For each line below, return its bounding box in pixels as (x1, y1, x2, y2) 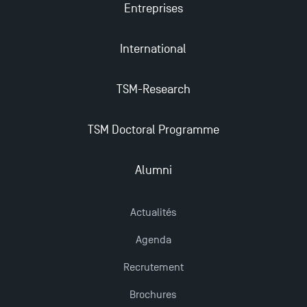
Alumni (134, 162, 172, 177)
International (120, 41, 187, 56)
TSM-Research (116, 82, 191, 97)
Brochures (130, 288, 177, 301)
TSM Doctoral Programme (87, 122, 219, 137)
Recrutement (123, 260, 184, 273)
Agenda (135, 233, 171, 246)
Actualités (130, 206, 177, 219)
